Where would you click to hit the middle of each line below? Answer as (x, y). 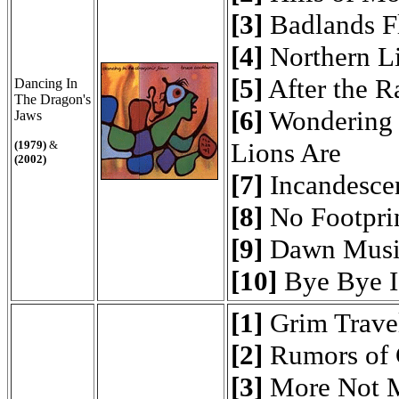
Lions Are (286, 153)
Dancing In (46, 83)
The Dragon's (53, 99)
